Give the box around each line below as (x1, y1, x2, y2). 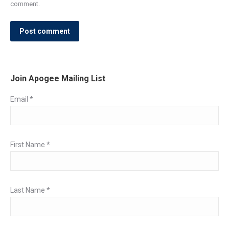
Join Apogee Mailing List (10, 74, 105, 83)
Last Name (10, 186, 47, 194)
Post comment (19, 27, 70, 35)
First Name (10, 141, 47, 149)
